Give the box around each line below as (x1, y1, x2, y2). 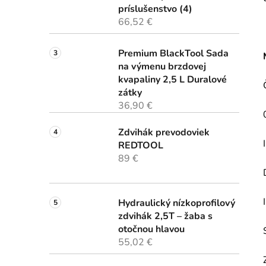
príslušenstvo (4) (118, 2, 192, 16)
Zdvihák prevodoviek (118, 126, 210, 140)
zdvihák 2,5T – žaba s (118, 210, 213, 223)
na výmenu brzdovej (118, 60, 206, 74)
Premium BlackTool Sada (118, 47, 229, 61)
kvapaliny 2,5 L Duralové (118, 73, 227, 87)
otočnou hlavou (118, 223, 185, 236)
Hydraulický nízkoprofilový (118, 197, 235, 210)
